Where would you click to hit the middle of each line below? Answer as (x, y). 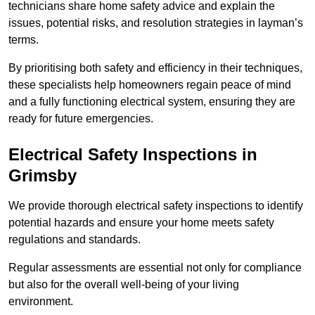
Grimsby (43, 176)
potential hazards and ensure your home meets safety (141, 223)
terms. (24, 40)
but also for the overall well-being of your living (124, 285)
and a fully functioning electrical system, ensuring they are (152, 102)
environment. (42, 302)
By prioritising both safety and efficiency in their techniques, (155, 68)
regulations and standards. (75, 240)
